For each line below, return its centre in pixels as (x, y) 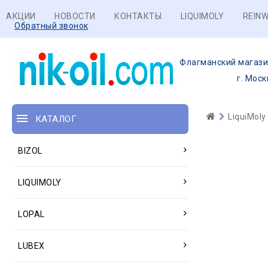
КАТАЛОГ (56, 119)
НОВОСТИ (75, 16)
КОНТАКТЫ (138, 16)
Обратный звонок (51, 26)
